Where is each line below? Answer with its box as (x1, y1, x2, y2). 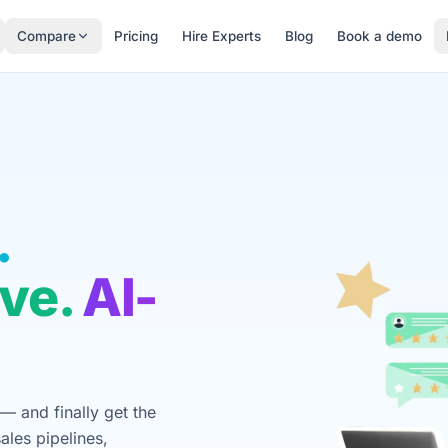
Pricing (113, 28, 158, 44)
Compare (16, 28, 76, 44)
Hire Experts (181, 28, 261, 44)
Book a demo (336, 28, 422, 44)
